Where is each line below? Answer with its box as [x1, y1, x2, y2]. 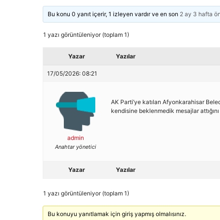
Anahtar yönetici [55, 143, 96, 150]
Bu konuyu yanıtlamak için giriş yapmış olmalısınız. [48, 210, 187, 218]
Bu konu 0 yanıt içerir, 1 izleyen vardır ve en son [48, 10, 180, 18]
